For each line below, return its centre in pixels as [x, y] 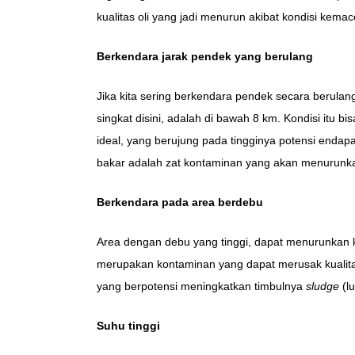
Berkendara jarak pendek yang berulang [205, 57]
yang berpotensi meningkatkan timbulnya [201, 286]
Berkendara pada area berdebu [180, 202]
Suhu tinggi [128, 326]
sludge [323, 286]
